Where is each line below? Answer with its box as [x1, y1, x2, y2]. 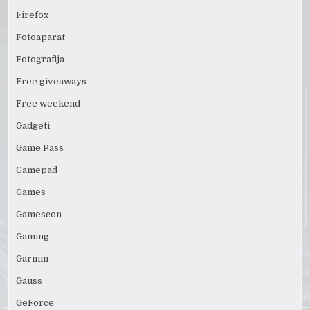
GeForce [16, 298, 55, 309]
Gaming [16, 231, 50, 242]
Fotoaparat [16, 32, 66, 43]
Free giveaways [16, 76, 87, 87]
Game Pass [16, 143, 64, 154]
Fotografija [16, 54, 65, 65]
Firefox [16, 10, 49, 21]
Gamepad [16, 165, 58, 176]
